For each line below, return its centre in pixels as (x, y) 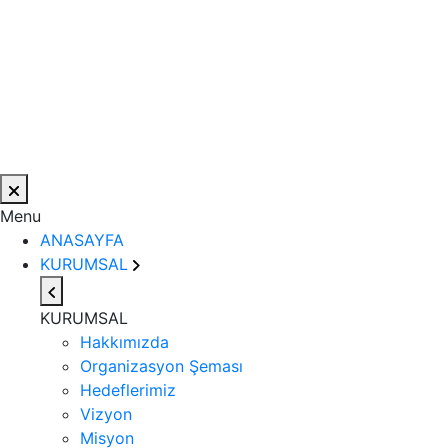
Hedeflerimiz (128, 390)
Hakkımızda (124, 342)
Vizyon (106, 414)
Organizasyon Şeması (161, 366)
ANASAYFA (82, 240)
